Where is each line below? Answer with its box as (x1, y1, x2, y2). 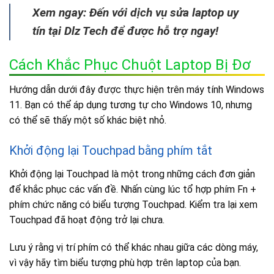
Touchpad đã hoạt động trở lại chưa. (9, 213, 165, 226)
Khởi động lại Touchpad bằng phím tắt (9, 143, 212, 158)
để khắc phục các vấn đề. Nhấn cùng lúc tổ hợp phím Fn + (9, 183, 256, 195)
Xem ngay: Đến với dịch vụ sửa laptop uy (32, 5, 239, 20)
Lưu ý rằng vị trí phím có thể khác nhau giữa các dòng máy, (9, 242, 258, 254)
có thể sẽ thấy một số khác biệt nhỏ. (9, 114, 166, 126)
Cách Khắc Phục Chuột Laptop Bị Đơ (9, 56, 251, 73)
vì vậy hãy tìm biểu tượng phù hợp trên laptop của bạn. (9, 257, 241, 269)
